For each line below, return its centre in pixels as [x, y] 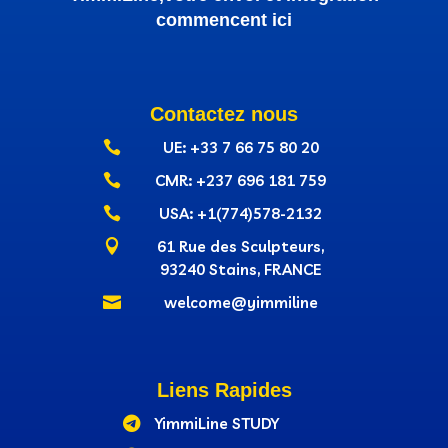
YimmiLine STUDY [217, 424]
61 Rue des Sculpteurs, [240, 247]
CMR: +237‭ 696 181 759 [240, 181]
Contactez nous [224, 114]
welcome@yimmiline [240, 303]
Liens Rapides [224, 390]
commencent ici [224, 20]
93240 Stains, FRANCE [240, 270]
